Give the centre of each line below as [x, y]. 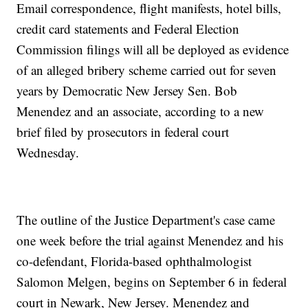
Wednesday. [48, 153]
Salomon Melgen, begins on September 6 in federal [152, 282]
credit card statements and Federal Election [128, 29]
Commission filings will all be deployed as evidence [153, 49]
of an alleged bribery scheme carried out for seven [147, 70]
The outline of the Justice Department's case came [146, 220]
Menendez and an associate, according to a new [141, 111]
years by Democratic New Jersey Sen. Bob [127, 91]
